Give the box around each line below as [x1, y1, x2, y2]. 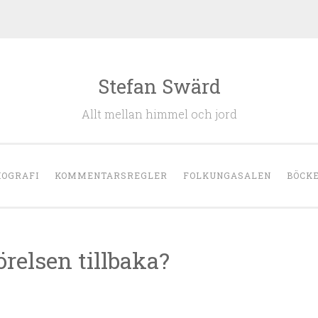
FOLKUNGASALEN [183, 170, 271, 181]
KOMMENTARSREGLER [55, 170, 168, 181]
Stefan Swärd [97, 74, 221, 99]
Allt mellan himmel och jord [81, 106, 237, 121]
